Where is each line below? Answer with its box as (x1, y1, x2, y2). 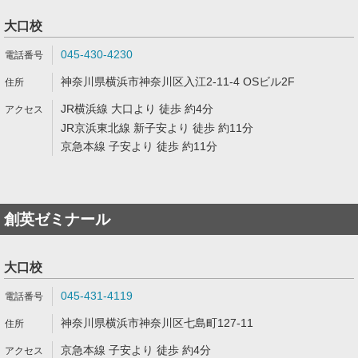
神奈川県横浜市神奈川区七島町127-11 (61, 316, 253, 329)
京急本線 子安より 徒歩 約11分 (61, 140, 217, 153)
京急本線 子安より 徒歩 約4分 (61, 344, 211, 356)
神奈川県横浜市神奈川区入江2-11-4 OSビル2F (61, 75, 295, 88)
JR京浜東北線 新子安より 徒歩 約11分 (61, 121, 253, 134)
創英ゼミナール (4, 211, 110, 228)
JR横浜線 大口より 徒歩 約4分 (61, 102, 213, 115)
